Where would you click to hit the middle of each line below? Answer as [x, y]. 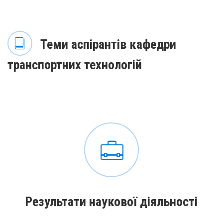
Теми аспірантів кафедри [107, 44]
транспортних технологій [75, 64]
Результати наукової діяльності [111, 202]
